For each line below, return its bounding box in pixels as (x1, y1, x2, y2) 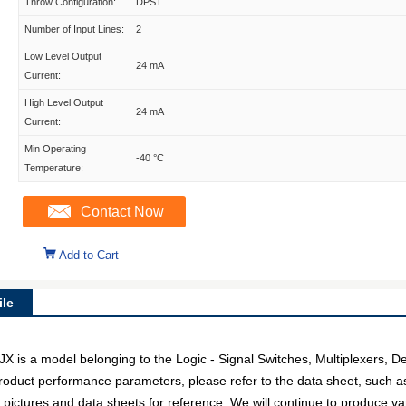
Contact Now (81, 204, 164, 219)
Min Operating (24, 143, 86, 154)
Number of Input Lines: (24, 24, 124, 34)
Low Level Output (24, 51, 101, 62)
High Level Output (24, 97, 103, 108)
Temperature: (24, 162, 83, 173)
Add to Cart (59, 248, 119, 262)
